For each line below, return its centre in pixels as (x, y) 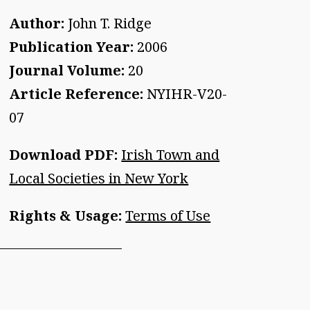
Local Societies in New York (99, 178)
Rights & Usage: (67, 215)
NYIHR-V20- (185, 93)
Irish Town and (171, 154)
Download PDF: (64, 154)
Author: (37, 23)
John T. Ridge (108, 23)
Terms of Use (168, 215)
